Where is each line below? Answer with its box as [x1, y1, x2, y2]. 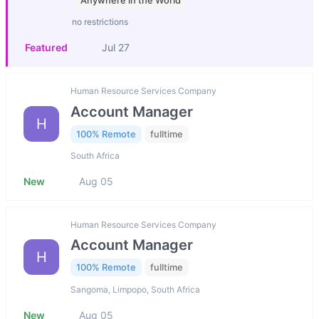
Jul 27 [102, 41, 130, 54]
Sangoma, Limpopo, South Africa [70, 283, 200, 295]
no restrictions [72, 16, 128, 28]
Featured [25, 41, 68, 54]
